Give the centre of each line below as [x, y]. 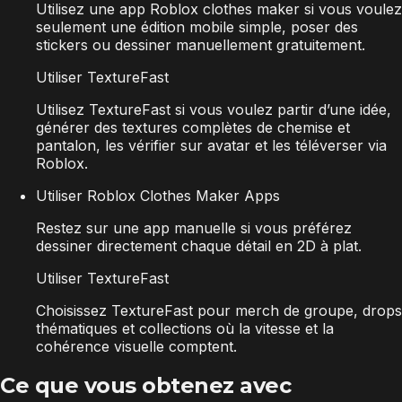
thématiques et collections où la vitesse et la [185, 329]
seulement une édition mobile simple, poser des [197, 27]
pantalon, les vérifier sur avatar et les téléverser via [211, 146]
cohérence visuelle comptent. [136, 347]
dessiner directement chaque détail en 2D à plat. [199, 246]
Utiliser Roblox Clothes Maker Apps [158, 196]
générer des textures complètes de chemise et [193, 128]
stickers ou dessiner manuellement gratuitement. [201, 45]
